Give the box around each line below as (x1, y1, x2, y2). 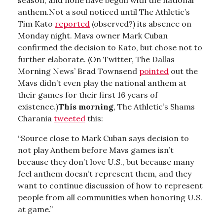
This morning (58, 101, 113, 111)
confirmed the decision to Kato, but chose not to (18, 42, 202, 52)
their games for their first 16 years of (18, 89, 158, 100)
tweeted (54, 113, 85, 123)
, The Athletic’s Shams (113, 101, 195, 111)
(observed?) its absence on (90, 18, 191, 29)
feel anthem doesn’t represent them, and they (18, 168, 191, 179)
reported (55, 18, 90, 29)
